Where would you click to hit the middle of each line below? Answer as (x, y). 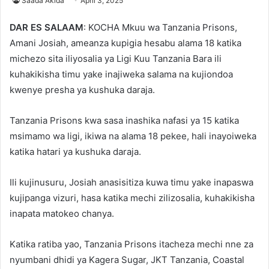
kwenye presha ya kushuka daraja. (82, 89)
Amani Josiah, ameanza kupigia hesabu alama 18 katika (125, 43)
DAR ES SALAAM (47, 27)
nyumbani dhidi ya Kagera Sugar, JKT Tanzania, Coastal (127, 259)
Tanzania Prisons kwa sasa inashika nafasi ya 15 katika (124, 120)
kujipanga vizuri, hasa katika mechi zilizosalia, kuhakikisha (132, 198)
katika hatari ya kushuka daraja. (75, 151)
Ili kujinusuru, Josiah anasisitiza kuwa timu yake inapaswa (131, 182)
